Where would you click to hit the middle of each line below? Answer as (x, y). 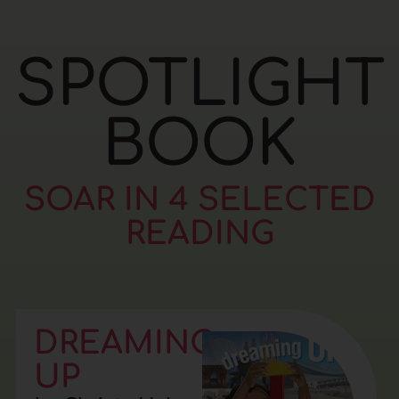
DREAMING (124, 343)
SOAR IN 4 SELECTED (199, 199)
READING (199, 233)
